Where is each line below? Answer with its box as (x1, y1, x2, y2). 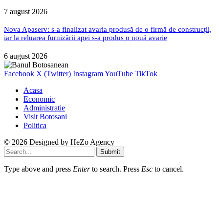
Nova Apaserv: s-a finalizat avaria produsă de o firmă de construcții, (4, 25, 212, 34)
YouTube (105, 69, 133, 78)
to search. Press (90, 165, 141, 174)
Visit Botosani (23, 112, 67, 121)
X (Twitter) (36, 69, 71, 78)
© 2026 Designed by (4, 138, 70, 147)
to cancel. (153, 165, 184, 174)
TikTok (135, 69, 157, 78)
